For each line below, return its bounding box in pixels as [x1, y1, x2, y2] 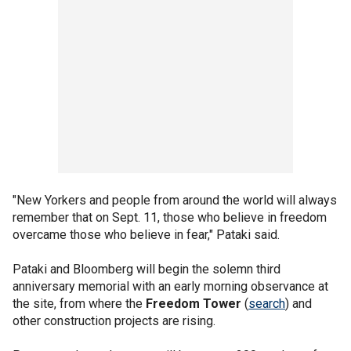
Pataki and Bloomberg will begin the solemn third [13, 262, 280, 277]
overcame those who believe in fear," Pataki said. [13, 227, 280, 242]
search [248, 296, 285, 311]
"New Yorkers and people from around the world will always [13, 193, 337, 208]
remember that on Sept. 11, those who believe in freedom [13, 210, 327, 225]
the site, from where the [13, 296, 146, 311]
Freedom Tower [146, 296, 241, 311]
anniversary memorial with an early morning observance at [13, 279, 328, 294]
